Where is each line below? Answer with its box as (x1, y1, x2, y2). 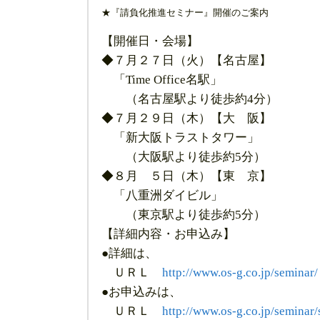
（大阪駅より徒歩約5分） (101, 150, 266, 164)
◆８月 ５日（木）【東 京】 (101, 169, 271, 183)
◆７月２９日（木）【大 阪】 (101, 111, 271, 125)
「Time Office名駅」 (101, 73, 222, 86)
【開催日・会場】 (101, 34, 199, 48)
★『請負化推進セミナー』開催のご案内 (101, 7, 269, 18)
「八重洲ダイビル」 (101, 189, 223, 202)
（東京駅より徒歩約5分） (101, 208, 266, 221)
